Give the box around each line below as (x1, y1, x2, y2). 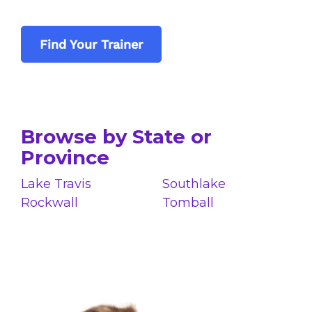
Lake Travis (20, 176, 91, 192)
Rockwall (20, 195, 78, 211)
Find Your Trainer (39, 37, 143, 52)
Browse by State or (20, 125, 212, 149)
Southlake (162, 176, 226, 192)
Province (20, 146, 109, 170)
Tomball (162, 195, 214, 211)
